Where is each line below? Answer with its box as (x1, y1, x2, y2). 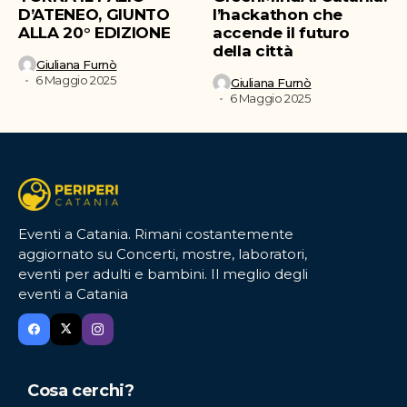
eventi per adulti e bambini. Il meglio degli (18, 264, 308, 283)
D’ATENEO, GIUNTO (18, 5, 170, 25)
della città (213, 42, 293, 61)
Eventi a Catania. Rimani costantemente (18, 224, 293, 243)
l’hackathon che (213, 5, 342, 25)
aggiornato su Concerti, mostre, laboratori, (18, 244, 307, 263)
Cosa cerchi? (27, 380, 134, 401)
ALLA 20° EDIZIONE (18, 24, 171, 43)
